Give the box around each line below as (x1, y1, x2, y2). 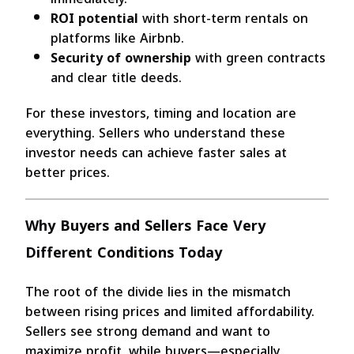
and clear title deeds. (51, 65, 182, 90)
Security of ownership (51, 45, 191, 70)
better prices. (25, 160, 110, 185)
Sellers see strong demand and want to (25, 318, 270, 344)
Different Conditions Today (25, 239, 222, 266)
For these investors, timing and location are (25, 100, 296, 126)
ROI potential (51, 6, 138, 31)
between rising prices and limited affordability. (25, 299, 314, 324)
